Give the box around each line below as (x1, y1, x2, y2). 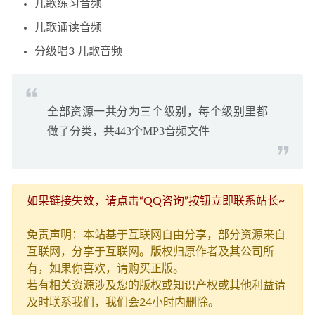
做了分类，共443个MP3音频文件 (47, 125, 210, 137)
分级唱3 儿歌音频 (34, 46, 122, 57)
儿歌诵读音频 (34, 22, 102, 33)
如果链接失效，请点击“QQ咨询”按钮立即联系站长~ (27, 195, 285, 207)
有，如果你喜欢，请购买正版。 (27, 263, 184, 274)
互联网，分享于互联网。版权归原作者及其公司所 (27, 246, 274, 257)
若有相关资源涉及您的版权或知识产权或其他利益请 (27, 280, 285, 291)
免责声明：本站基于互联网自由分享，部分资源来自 (27, 229, 285, 240)
